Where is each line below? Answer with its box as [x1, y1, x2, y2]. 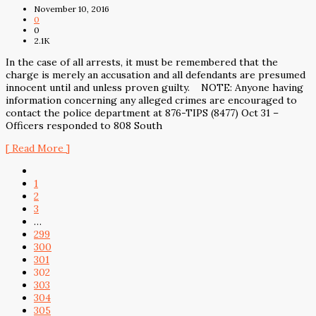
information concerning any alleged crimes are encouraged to [6, 93, 297, 107]
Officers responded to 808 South [6, 119, 162, 132]
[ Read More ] [6, 141, 70, 154]
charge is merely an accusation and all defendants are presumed [6, 68, 305, 81]
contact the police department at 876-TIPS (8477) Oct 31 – [6, 106, 279, 119]
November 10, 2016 [34, 3, 109, 14]
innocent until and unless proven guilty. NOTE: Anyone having [6, 80, 303, 94]
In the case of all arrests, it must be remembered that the [6, 55, 278, 68]
